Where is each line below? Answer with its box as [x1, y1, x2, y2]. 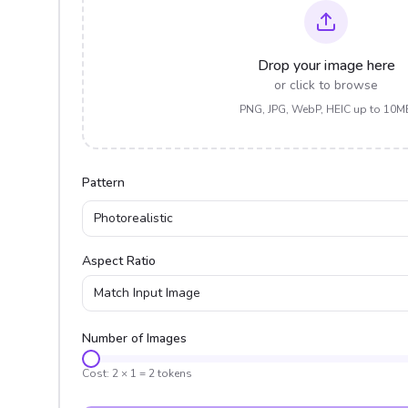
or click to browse [274, 76, 378, 94]
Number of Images [82, 330, 187, 347]
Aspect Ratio [82, 252, 156, 270]
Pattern [82, 174, 125, 191]
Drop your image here [257, 56, 395, 76]
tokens [155, 366, 192, 381]
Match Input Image [94, 284, 200, 301]
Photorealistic [94, 209, 173, 227]
